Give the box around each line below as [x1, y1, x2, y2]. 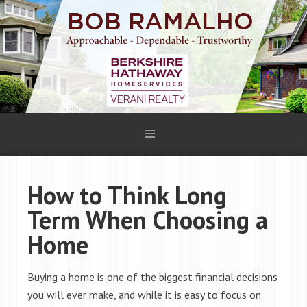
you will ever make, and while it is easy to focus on [27, 288, 261, 302]
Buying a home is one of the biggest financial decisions [27, 270, 278, 284]
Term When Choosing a [27, 204, 268, 236]
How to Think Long [27, 179, 227, 211]
